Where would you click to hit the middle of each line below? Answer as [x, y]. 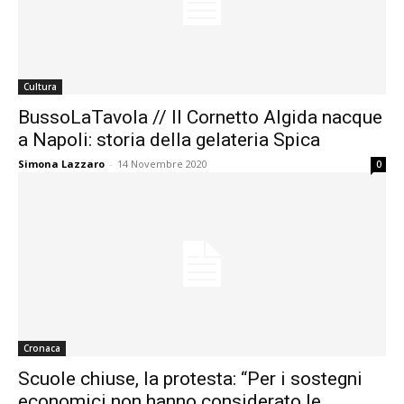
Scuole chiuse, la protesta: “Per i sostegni [190, 379]
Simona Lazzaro [61, 164]
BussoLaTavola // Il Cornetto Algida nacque [200, 117]
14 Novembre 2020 [162, 164]
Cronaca [42, 348]
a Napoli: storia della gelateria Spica [169, 140]
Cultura [40, 87]
